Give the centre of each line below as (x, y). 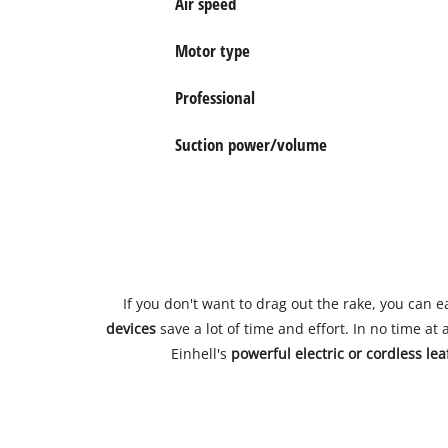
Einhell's (200, 354)
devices (131, 329)
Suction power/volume (250, 145)
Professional (214, 97)
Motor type (212, 50)
